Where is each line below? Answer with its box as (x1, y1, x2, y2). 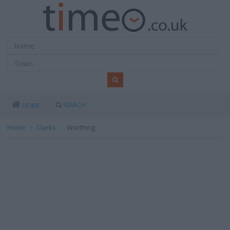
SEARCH (63, 101, 86, 109)
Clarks (36, 123, 56, 132)
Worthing (67, 123, 95, 132)
